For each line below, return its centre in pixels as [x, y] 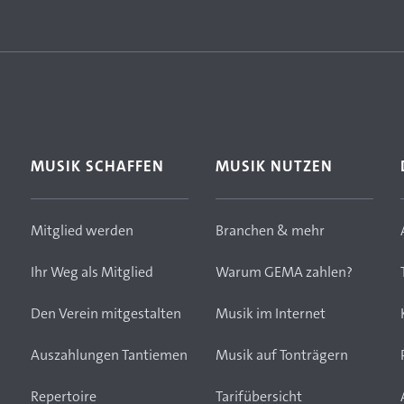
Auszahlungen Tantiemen [109, 354]
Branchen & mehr [270, 230]
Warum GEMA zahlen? [284, 271]
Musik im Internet [271, 313]
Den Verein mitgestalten [106, 313]
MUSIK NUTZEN [274, 165]
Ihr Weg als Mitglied [92, 271]
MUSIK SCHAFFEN [97, 165]
